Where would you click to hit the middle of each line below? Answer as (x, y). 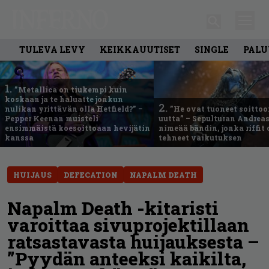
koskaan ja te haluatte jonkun (64, 99)
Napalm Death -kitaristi (113, 208)
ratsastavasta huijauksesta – (133, 241)
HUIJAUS (32, 174)
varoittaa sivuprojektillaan (128, 225)
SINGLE (212, 49)
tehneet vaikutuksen (200, 137)
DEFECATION (91, 174)
